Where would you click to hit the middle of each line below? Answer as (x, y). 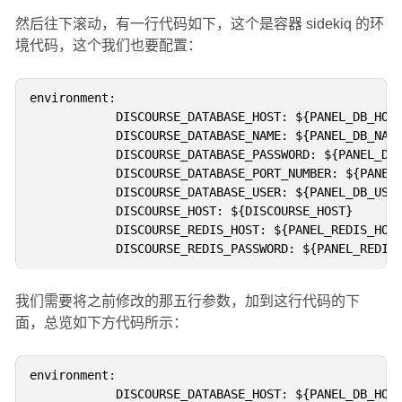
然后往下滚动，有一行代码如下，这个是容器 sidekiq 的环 (199, 23)
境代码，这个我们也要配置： (108, 45)
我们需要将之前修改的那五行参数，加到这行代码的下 (187, 301)
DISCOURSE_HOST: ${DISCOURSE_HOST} (191, 210)
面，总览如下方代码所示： (101, 322)
